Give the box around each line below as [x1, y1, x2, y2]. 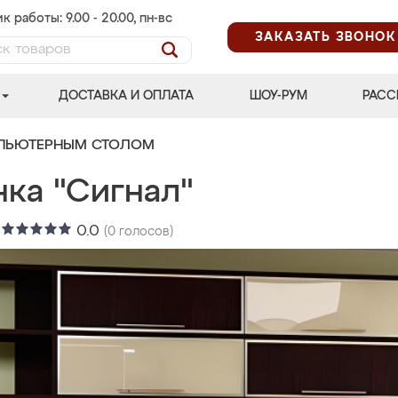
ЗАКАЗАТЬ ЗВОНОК [255, 30, 396, 44]
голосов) [115, 226, 173, 238]
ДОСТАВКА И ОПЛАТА [59, 90, 195, 102]
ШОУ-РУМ [249, 90, 307, 102]
